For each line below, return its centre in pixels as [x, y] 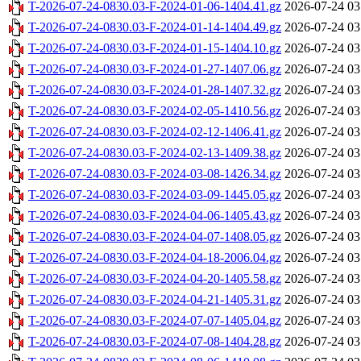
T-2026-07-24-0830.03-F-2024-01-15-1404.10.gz [155, 48]
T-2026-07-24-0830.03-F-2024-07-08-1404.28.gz [155, 342]
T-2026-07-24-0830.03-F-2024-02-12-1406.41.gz [155, 132]
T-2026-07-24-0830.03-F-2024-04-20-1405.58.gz [155, 279]
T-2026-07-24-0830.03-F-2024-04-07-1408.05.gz [155, 237]
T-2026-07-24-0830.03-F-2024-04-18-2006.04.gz [155, 258]
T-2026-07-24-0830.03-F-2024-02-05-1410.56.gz [155, 111]
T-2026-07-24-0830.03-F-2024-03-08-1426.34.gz [155, 174]
